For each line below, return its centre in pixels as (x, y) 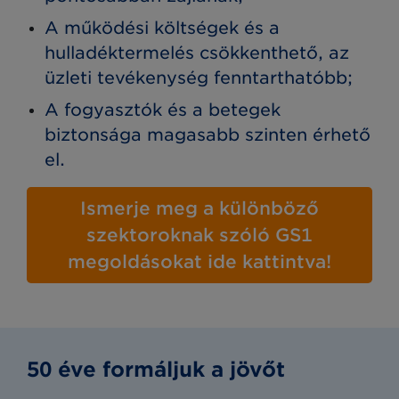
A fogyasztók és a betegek (163, 110)
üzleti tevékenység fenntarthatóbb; (199, 78)
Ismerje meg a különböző (199, 209)
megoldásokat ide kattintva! (199, 262)
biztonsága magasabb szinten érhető (208, 135)
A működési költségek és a (163, 28)
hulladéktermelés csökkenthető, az (197, 53)
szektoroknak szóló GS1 (199, 236)
